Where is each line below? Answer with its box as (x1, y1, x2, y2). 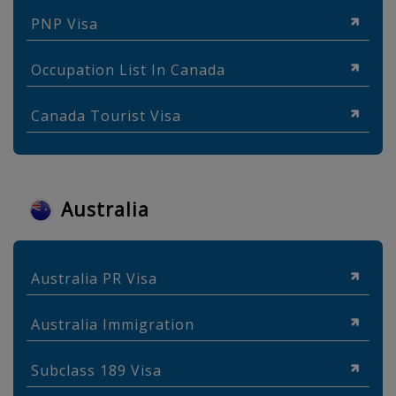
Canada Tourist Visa (31, 106, 181, 126)
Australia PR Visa (31, 269, 157, 288)
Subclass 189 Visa (31, 361, 162, 380)
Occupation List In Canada (31, 60, 225, 80)
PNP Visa (31, 14, 98, 34)
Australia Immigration (31, 315, 194, 334)
